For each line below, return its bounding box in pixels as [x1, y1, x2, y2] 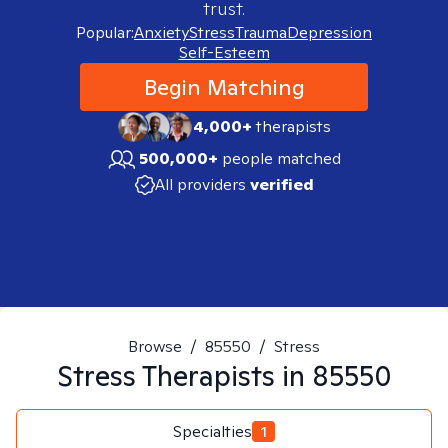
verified [249, 174, 314, 195]
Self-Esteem [178, 42, 270, 63]
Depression [287, 22, 372, 43]
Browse [128, 336, 182, 357]
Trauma [235, 22, 287, 43]
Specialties [173, 420, 252, 442]
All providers [154, 174, 246, 195]
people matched [222, 148, 341, 169]
